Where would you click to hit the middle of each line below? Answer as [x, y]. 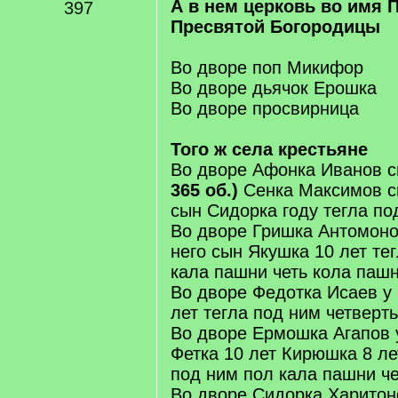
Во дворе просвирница [265, 108]
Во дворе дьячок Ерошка [274, 88]
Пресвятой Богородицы [275, 27]
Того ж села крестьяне [269, 149]
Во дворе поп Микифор [267, 68]
